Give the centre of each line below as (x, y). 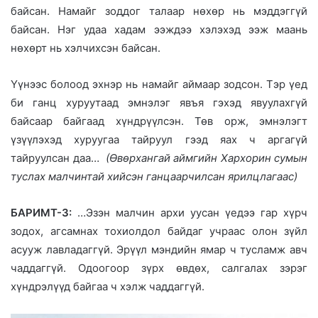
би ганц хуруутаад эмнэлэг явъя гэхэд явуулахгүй (159, 102)
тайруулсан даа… (58, 158)
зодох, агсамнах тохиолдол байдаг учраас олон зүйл (159, 231)
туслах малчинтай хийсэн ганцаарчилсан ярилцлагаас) (154, 176)
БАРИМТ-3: (44, 212)
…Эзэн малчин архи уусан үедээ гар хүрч (192, 212)
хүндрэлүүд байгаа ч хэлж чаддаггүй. (108, 286)
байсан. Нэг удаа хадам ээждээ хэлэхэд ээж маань (159, 29)
